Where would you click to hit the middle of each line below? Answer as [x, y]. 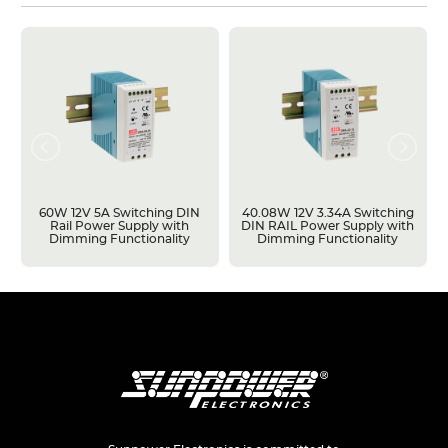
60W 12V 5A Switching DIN [120, 212]
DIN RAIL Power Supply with [328, 225]
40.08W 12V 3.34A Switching [327, 212]
